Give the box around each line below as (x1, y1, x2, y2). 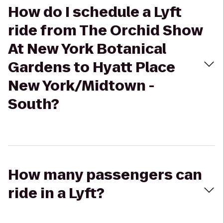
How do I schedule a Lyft (8, 2, 182, 22)
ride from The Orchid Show (8, 21, 203, 40)
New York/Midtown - (8, 76, 154, 96)
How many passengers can (8, 165, 202, 185)
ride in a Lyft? (8, 184, 105, 203)
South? (8, 95, 59, 114)
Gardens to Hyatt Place (8, 58, 175, 77)
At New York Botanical (8, 39, 166, 59)
